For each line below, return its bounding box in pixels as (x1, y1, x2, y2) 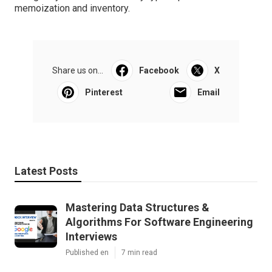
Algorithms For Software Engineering (66, 216, 253, 229)
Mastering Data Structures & (66, 201, 209, 214)
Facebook (138, 66, 179, 76)
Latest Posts (15, 165, 78, 178)
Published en (66, 248, 109, 257)
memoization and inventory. (15, 2, 130, 15)
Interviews (66, 230, 117, 243)
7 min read (121, 248, 157, 257)
